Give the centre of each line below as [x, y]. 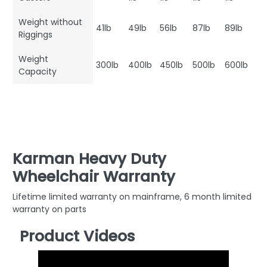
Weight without [50, 22]
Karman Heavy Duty [89, 159]
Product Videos [77, 237]
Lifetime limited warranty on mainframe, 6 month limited [132, 197]
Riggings [35, 35]
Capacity [38, 72]
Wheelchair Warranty [94, 177]
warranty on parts [49, 209]
